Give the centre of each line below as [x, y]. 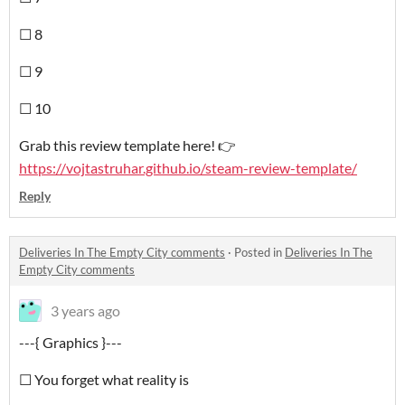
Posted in [259, 252]
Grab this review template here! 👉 [127, 145]
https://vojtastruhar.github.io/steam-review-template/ [188, 168]
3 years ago [85, 311]
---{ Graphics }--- [71, 342]
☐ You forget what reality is [104, 379]
